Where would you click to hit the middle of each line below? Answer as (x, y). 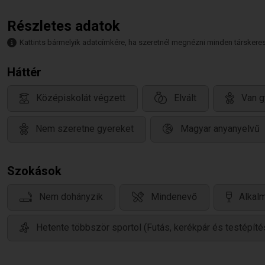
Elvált (185, 98)
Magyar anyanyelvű (220, 129)
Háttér (24, 72)
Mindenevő (174, 197)
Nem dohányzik (71, 197)
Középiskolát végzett (81, 98)
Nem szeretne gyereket (85, 129)
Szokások (34, 171)
